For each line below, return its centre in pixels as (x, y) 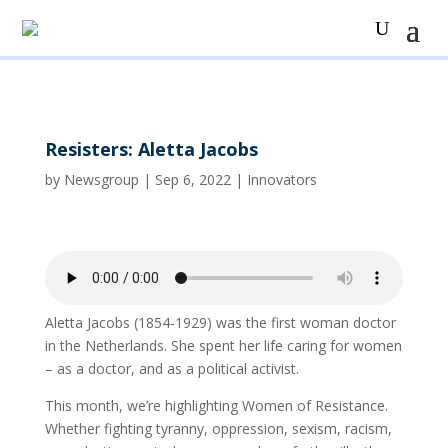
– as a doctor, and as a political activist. (173, 368)
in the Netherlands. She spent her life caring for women (223, 345)
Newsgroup (101, 179)
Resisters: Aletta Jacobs (151, 149)
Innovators (281, 179)
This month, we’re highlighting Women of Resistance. (216, 405)
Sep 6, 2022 (192, 179)
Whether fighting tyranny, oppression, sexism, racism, (218, 428)
